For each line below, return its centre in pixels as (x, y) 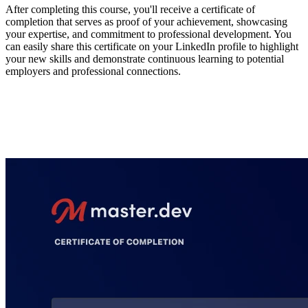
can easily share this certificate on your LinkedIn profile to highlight (152, 47)
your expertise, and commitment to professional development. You (148, 34)
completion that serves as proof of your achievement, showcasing (146, 22)
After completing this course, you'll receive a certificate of (130, 10)
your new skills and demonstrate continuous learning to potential (145, 59)
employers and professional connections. (93, 71)
